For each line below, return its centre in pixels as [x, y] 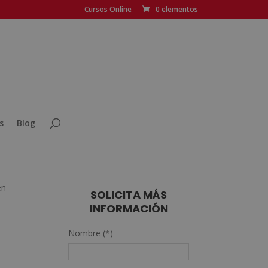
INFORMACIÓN [129, 208]
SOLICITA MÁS [129, 195]
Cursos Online [108, 9]
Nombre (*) [91, 233]
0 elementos [177, 9]
